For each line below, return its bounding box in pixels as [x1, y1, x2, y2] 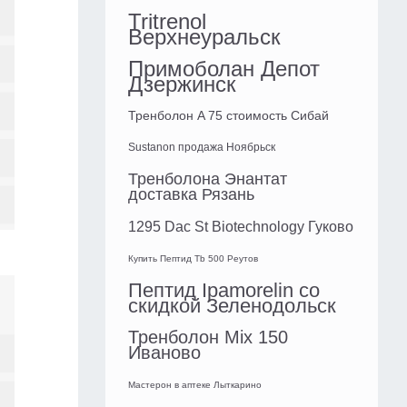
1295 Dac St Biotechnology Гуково [128, 219, 353, 235]
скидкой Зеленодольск [128, 294, 336, 318]
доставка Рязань [128, 185, 254, 204]
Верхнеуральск [128, 25, 281, 50]
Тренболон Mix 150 [128, 327, 288, 348]
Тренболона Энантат [128, 170, 287, 189]
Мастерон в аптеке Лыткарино [128, 380, 262, 391]
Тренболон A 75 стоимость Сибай [128, 108, 329, 124]
